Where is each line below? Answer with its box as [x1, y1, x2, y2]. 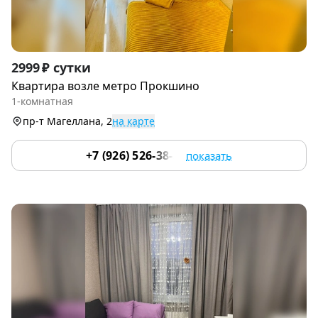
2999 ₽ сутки [11, 59, 91, 77]
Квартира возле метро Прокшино [11, 78, 199, 94]
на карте [112, 114, 155, 128]
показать [186, 148, 233, 163]
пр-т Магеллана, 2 [23, 114, 112, 128]
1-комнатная [11, 94, 73, 109]
